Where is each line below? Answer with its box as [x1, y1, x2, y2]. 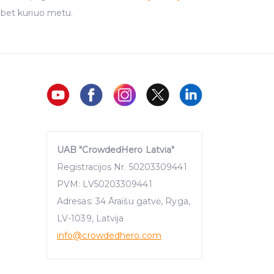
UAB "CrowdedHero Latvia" [57, 144, 175, 155]
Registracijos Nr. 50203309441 [57, 161, 187, 172]
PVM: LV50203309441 [57, 179, 152, 190]
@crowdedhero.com [73, 230, 161, 241]
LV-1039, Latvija [57, 213, 124, 224]
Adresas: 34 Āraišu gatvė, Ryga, [57, 196, 190, 207]
